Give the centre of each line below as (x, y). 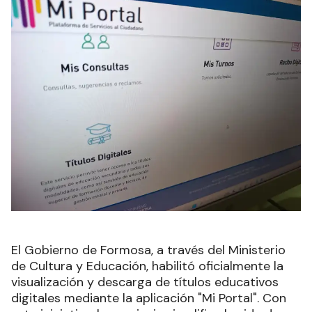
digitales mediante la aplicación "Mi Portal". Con (149, 298)
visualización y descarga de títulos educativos (145, 282)
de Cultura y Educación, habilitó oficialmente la (147, 266)
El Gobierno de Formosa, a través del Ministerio (148, 250)
